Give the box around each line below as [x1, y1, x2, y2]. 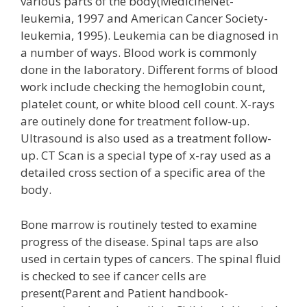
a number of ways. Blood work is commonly [21, 45, 257, 60]
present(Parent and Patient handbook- [21, 284, 228, 301]
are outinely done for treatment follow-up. [21, 113, 249, 129]
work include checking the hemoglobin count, [21, 79, 265, 95]
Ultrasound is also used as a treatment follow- [21, 130, 271, 146]
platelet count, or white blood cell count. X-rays [21, 96, 275, 112]
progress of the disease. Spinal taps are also [21, 233, 258, 249]
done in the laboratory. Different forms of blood [21, 62, 278, 77]
